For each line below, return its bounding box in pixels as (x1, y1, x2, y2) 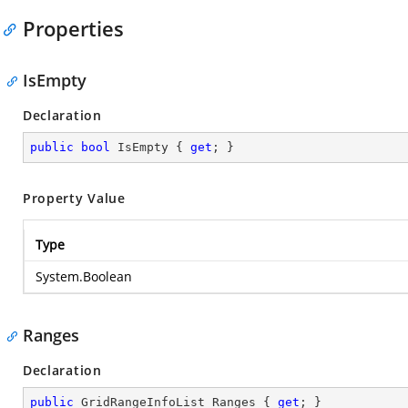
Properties (23, 15, 124, 42)
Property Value (23, 189, 126, 207)
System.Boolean (36, 268, 132, 285)
